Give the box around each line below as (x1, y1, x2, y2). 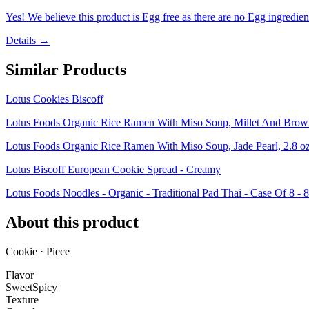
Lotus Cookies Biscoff (6, 93, 103, 106)
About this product (6, 213, 139, 232)
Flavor (6, 268, 34, 281)
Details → (6, 34, 50, 47)
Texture (6, 293, 39, 306)
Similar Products (6, 61, 126, 79)
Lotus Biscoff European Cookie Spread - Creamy (6, 163, 221, 176)
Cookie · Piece (6, 245, 70, 257)
